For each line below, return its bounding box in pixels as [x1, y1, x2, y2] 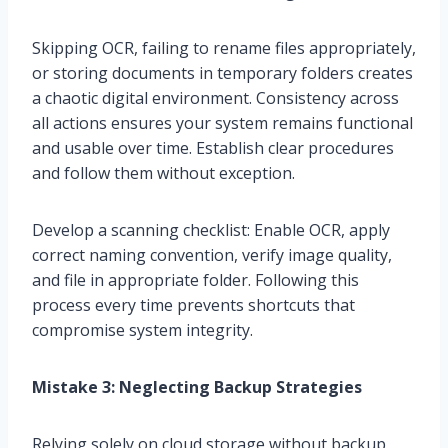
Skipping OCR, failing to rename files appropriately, [32, 37, 416, 60]
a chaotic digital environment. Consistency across [32, 87, 399, 110]
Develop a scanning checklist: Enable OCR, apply [32, 219, 390, 242]
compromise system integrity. [32, 319, 253, 342]
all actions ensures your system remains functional [32, 112, 413, 135]
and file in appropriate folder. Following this [32, 269, 359, 292]
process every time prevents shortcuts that [32, 294, 355, 317]
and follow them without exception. [32, 162, 295, 185]
